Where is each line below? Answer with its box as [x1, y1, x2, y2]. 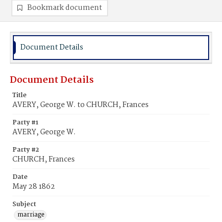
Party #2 [12, 145, 39, 155]
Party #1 [12, 117, 38, 128]
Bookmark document [27, 2, 102, 14]
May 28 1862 [12, 181, 55, 193]
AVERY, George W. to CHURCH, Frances [12, 99, 149, 111]
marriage [17, 210, 45, 220]
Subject [12, 199, 36, 210]
